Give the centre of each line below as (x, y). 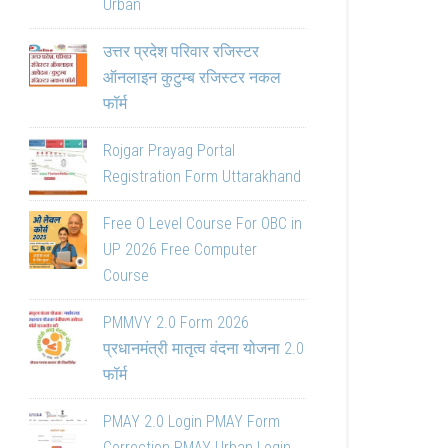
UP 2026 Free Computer (180, 249)
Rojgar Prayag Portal (169, 150)
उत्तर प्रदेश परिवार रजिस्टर (181, 51)
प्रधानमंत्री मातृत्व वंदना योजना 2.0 (203, 348)
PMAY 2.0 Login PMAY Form (191, 421)
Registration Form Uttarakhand (202, 176)
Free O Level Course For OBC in (202, 223)
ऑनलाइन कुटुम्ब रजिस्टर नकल (192, 77)
